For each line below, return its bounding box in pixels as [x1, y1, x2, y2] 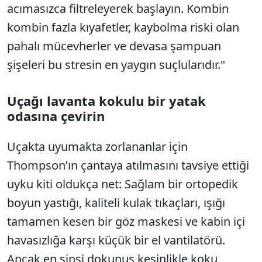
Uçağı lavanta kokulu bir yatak [7, 92, 206, 110]
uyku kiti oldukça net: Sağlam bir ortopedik [7, 176, 238, 192]
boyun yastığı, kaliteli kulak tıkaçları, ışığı [7, 195, 225, 211]
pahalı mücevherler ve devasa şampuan [7, 38, 221, 54]
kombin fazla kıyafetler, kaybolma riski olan [7, 19, 239, 36]
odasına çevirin [7, 107, 105, 125]
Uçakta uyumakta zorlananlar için [7, 139, 188, 155]
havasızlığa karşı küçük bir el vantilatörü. [7, 232, 225, 249]
